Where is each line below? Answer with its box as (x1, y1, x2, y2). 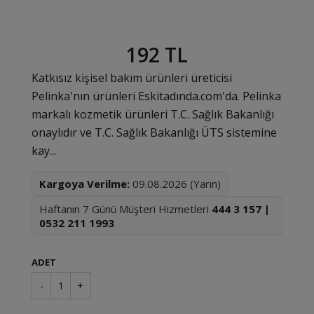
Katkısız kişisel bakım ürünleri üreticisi (32, 70, 232, 86)
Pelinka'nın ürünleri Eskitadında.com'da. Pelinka (32, 88, 281, 104)
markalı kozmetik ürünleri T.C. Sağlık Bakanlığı (32, 107, 274, 122)
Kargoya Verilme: (39, 177, 130, 191)
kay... (32, 143, 56, 158)
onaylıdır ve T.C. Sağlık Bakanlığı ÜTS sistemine (32, 125, 277, 140)
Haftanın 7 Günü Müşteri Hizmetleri (39, 202, 212, 216)
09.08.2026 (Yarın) (130, 177, 221, 191)
